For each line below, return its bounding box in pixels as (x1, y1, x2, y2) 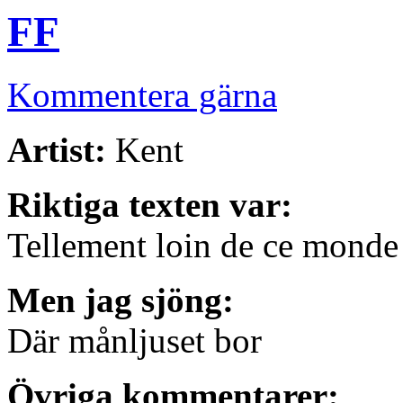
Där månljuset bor (7, 321, 262, 361)
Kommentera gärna (7, 76, 277, 115)
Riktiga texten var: (7, 185, 292, 225)
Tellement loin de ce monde (7, 226, 399, 265)
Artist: (7, 130, 106, 170)
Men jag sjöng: (7, 281, 234, 320)
